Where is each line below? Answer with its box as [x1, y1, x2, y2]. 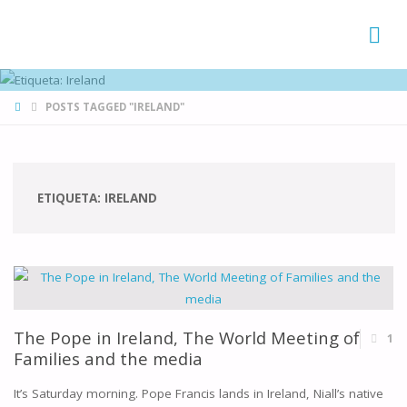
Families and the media [13, 346, 203, 370]
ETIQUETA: [36, 189, 104, 206]
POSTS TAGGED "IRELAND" [45, 100, 184, 114]
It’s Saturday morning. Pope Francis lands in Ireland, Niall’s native [13, 385, 383, 402]
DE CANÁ [12, 31, 75, 52]
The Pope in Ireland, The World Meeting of [13, 325, 360, 349]
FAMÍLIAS [12, 5, 79, 25]
